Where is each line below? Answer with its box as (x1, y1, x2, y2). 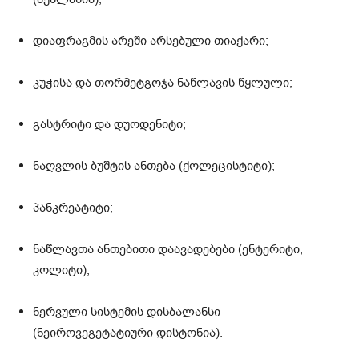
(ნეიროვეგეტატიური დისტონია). (33, 325, 223, 341)
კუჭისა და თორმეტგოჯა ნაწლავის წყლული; (33, 75, 292, 91)
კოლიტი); (33, 262, 90, 279)
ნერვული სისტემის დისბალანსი (33, 304, 220, 321)
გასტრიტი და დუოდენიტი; (33, 116, 186, 133)
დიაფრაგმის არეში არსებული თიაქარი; (33, 33, 268, 50)
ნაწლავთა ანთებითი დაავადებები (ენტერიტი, (33, 241, 303, 258)
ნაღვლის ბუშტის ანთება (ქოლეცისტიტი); (33, 158, 275, 175)
